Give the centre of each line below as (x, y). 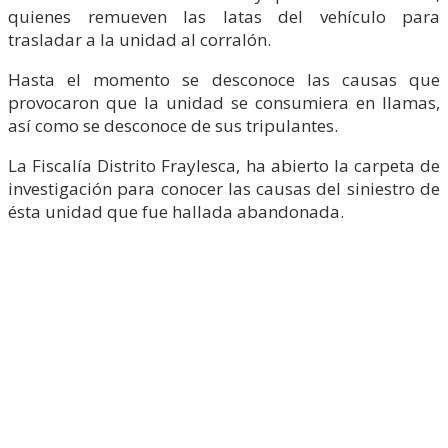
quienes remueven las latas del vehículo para (224, 16)
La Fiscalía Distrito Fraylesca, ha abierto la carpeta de (224, 165)
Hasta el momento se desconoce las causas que (224, 79)
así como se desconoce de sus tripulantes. (173, 125)
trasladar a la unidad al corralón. (139, 39)
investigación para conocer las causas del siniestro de (224, 188)
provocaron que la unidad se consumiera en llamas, (224, 102)
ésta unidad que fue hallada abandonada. (176, 211)
